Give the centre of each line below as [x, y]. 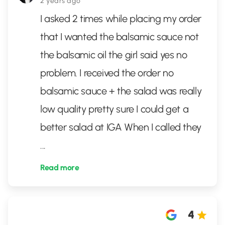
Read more [60, 167]
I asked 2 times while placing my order [121, 19]
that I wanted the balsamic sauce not [120, 37]
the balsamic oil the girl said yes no [114, 55]
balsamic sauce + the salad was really [121, 91]
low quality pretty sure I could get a [115, 109]
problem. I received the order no [107, 73]
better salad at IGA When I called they [121, 127]
